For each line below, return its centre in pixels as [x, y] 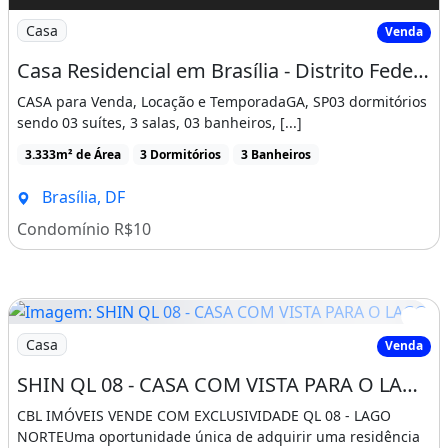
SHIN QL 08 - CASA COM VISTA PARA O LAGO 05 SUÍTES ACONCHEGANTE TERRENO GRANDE [410, 384]
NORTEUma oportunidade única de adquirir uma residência [218, 436]
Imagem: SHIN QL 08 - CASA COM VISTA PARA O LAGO [209, 335]
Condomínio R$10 [84, 228]
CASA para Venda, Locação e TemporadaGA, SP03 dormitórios [222, 101]
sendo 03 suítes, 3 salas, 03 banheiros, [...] [159, 122]
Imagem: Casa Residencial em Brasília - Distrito [184, 21]
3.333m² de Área [72, 154]
